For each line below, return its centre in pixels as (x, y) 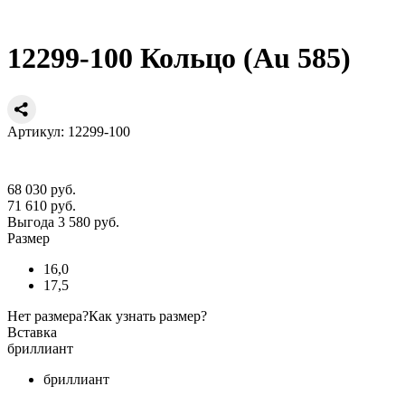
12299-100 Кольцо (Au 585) (179, 58)
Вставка (32, 332)
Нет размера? (48, 316)
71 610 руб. (42, 205)
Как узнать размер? (148, 316)
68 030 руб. (42, 189)
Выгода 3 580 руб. (63, 221)
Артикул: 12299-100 (69, 131)
